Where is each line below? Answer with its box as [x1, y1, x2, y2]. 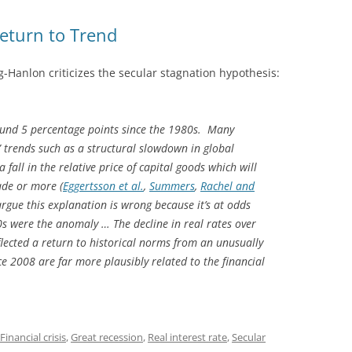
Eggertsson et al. [63, 178, 144, 193]
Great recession [71, 329, 143, 344]
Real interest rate [148, 329, 227, 344]
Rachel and [200, 178, 255, 193]
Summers [149, 178, 195, 193]
